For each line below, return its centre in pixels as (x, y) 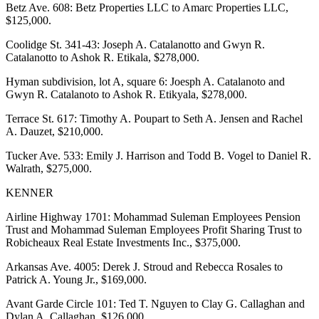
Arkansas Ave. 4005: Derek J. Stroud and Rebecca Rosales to (144, 266)
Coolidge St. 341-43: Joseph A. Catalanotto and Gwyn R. (135, 44)
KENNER (30, 192)
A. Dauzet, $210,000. (54, 131)
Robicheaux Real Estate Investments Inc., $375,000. (123, 242)
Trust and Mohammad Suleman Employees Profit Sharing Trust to (154, 229)
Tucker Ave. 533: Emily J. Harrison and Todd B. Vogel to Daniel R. (158, 155)
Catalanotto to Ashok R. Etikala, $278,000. (103, 57)
